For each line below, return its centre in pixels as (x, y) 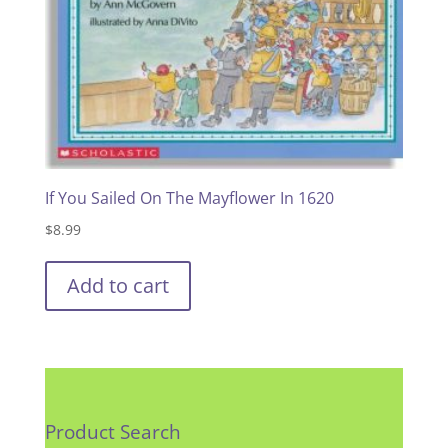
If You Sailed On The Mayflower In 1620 (189, 197)
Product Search (112, 431)
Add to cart (117, 285)
